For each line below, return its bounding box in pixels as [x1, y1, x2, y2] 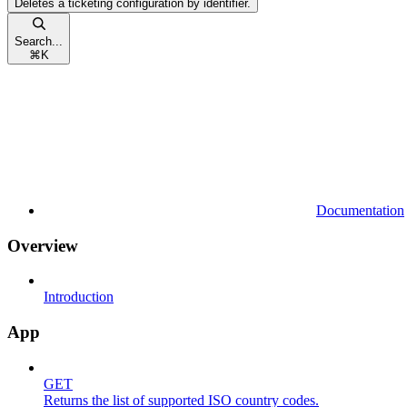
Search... [15, 34, 63, 48]
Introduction [44, 289, 114, 305]
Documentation [316, 202, 404, 218]
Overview [7, 235, 78, 255]
